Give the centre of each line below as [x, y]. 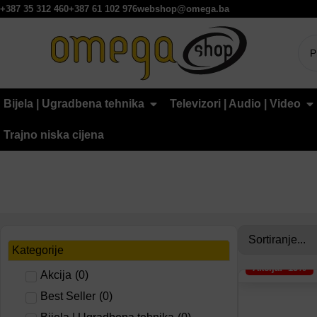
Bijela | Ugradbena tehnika [74, 104]
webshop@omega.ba [183, 9]
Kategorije [38, 250]
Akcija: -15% [279, 268]
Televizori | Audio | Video [235, 104]
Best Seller [68, 296]
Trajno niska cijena [54, 135]
